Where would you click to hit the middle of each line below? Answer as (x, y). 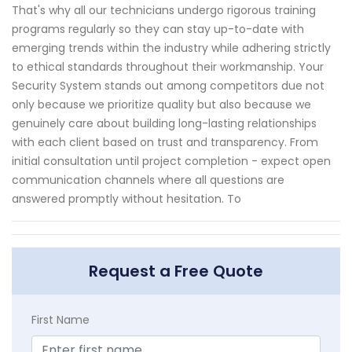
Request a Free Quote (176, 271)
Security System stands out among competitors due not (168, 86)
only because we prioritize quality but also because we (161, 105)
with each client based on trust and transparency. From (165, 143)
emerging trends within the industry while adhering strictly (171, 48)
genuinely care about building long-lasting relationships (164, 124)
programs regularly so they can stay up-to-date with (158, 29)
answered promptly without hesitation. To (126, 199)
